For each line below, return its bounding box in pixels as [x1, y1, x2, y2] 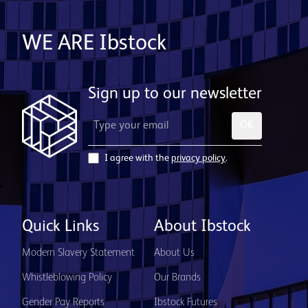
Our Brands [154, 272, 201, 283]
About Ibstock [154, 219, 251, 235]
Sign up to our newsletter [88, 86, 262, 102]
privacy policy [171, 153, 225, 163]
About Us [154, 247, 195, 258]
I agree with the [104, 153, 169, 163]
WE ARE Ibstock [22, 32, 166, 54]
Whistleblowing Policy [22, 272, 112, 283]
